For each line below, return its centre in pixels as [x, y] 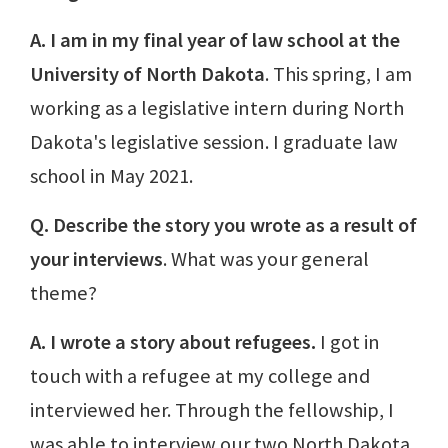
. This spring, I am [338, 73]
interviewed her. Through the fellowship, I [212, 409]
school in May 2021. [111, 175]
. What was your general [266, 258]
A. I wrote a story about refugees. [173, 341]
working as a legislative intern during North [217, 107]
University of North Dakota [147, 73]
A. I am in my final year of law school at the [215, 39]
